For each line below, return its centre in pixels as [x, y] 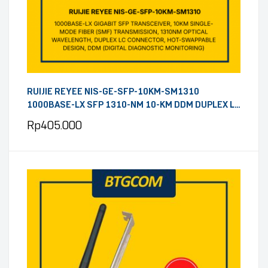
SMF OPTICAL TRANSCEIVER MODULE [104, 118]
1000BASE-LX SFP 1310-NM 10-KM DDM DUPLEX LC [133, 105]
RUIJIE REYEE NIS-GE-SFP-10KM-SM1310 [113, 92]
